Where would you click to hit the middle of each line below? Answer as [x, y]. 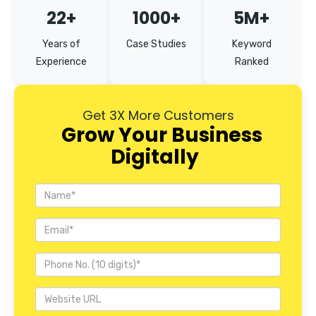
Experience [62, 62]
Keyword [251, 44]
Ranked [251, 62]
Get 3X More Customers [158, 116]
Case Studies [157, 44]
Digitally [154, 157]
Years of [62, 44]
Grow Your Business [162, 135]
